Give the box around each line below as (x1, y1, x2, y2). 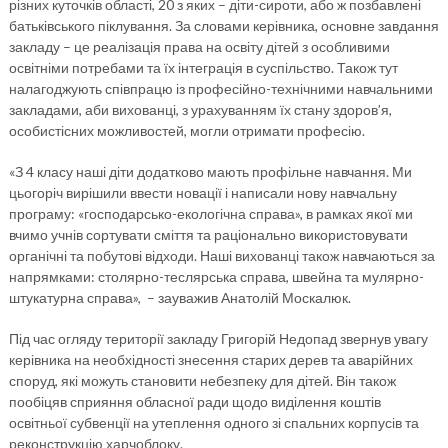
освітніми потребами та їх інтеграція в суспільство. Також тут (8, 59, 398, 77)
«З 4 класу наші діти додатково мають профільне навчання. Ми (8, 163, 412, 181)
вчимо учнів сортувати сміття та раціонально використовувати (8, 226, 408, 244)
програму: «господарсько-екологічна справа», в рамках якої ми (8, 205, 413, 223)
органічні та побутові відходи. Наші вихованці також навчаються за (8, 247, 435, 265)
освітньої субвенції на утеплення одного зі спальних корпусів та (8, 414, 419, 432)
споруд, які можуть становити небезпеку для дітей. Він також (8, 372, 396, 390)
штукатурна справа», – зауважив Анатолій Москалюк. (8, 289, 351, 307)
